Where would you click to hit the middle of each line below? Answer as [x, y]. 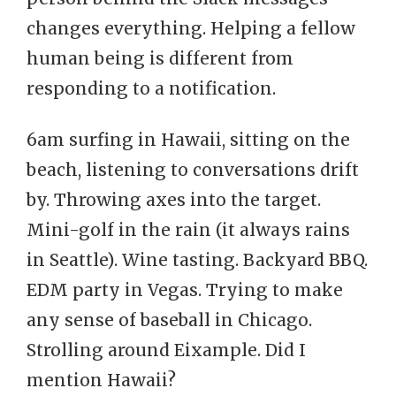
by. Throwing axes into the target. [174, 200]
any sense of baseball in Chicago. [169, 320]
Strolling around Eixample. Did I [166, 350]
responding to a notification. [151, 88]
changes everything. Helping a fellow [191, 28]
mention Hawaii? [101, 380]
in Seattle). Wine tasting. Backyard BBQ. [197, 260]
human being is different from [160, 58]
